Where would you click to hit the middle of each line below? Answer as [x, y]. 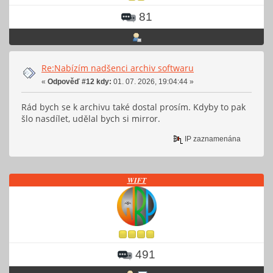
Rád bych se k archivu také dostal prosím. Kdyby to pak [133, 107]
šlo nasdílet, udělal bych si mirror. [91, 119]
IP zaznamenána [212, 139]
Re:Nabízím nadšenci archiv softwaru [118, 68]
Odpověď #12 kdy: [80, 82]
